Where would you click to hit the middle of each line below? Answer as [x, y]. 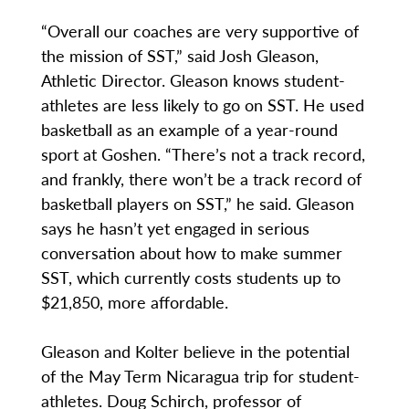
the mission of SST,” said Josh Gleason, [179, 56]
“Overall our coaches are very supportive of [199, 31]
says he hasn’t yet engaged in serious [175, 228]
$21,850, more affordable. [134, 302]
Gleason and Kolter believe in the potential [195, 351]
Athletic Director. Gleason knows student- [193, 80]
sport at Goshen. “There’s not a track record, [203, 154]
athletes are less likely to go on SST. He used [202, 105]
